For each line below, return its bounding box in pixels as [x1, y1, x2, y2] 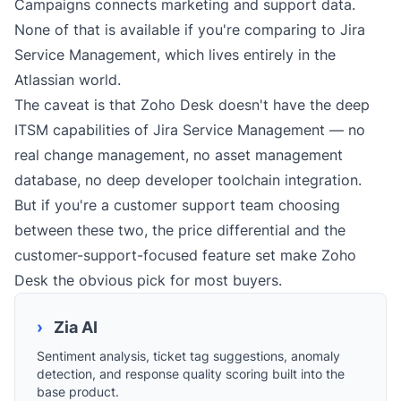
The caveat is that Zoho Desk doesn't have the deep [14, 96, 370, 114]
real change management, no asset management [14, 146, 343, 164]
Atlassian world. [14, 71, 121, 89]
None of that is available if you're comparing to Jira [14, 21, 365, 38]
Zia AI [50, 318, 98, 337]
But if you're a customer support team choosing [14, 196, 340, 214]
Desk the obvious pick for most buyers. [14, 271, 282, 289]
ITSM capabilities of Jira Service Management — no [14, 121, 365, 139]
